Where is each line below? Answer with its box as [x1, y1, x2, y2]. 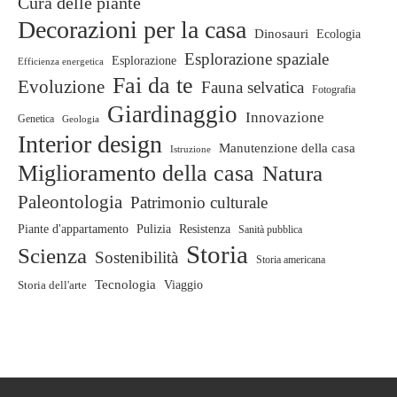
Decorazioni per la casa [18, 16, 246, 44]
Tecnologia [95, 276, 156, 292]
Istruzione [170, 144, 211, 155]
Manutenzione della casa [219, 141, 355, 156]
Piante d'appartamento [18, 222, 128, 237]
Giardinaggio [107, 101, 237, 128]
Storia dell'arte [18, 278, 87, 292]
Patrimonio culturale [130, 193, 268, 213]
